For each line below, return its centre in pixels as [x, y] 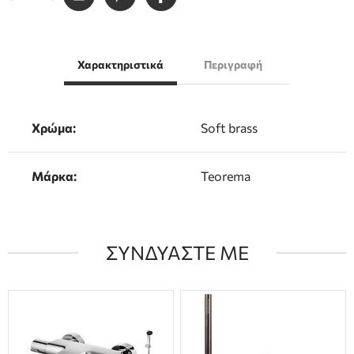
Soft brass [229, 127]
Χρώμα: [54, 127]
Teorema [226, 175]
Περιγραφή [233, 64]
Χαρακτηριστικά [121, 64]
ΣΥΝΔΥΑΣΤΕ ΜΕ [177, 252]
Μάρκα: [54, 175]
